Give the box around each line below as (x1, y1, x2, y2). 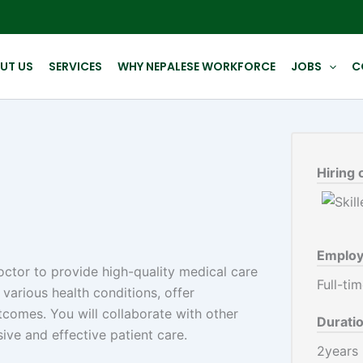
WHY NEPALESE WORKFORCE (117, 58, 275, 75)
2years (317, 343, 358, 359)
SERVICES (48, 58, 102, 75)
